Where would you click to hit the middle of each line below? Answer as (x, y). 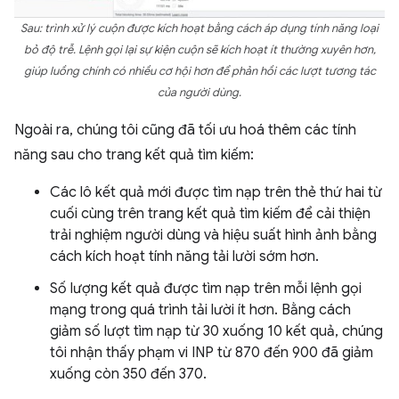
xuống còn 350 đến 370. (128, 375)
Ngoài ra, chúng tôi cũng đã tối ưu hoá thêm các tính (185, 130)
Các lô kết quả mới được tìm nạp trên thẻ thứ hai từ (216, 193)
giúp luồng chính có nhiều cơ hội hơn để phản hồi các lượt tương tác (199, 72)
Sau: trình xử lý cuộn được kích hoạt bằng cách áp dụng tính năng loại (199, 29)
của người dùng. (199, 93)
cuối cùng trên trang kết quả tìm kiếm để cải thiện (210, 214)
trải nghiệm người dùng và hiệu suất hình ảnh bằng (213, 236)
